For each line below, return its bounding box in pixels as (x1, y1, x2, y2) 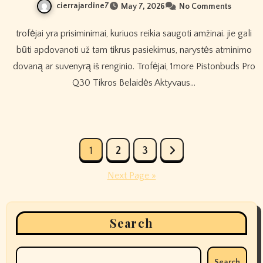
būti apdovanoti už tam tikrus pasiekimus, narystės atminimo (16, 45, 252, 56)
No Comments (179, 1, 231, 11)
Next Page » (107, 170, 156, 181)
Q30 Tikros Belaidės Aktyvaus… (72, 77, 195, 89)
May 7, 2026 (121, 1, 165, 11)
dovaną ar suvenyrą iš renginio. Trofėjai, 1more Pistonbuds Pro (12, 61, 255, 72)
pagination (5, 161, 101, 187)
